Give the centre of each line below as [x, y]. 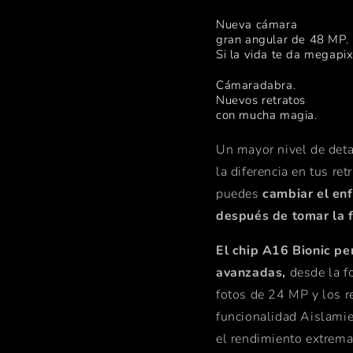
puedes [238, 193]
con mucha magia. [267, 115]
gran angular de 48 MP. [282, 39]
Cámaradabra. [256, 85]
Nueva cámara [257, 24]
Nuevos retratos [261, 100]
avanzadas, [251, 272]
